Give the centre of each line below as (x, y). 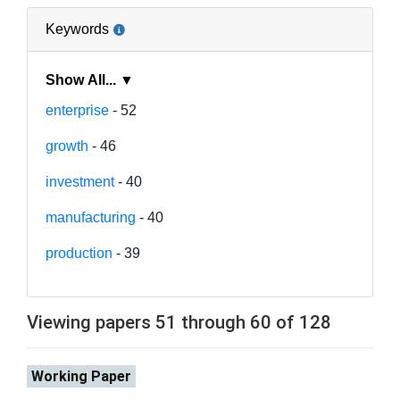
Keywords (77, 29)
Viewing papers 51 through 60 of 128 (179, 322)
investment (80, 181)
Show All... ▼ (127, 79)
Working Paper (81, 376)
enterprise (77, 110)
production (79, 253)
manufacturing (91, 217)
